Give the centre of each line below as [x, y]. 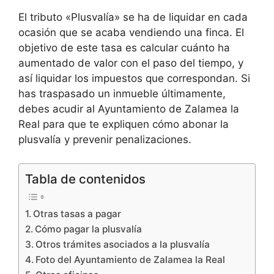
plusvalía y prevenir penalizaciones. [105, 139]
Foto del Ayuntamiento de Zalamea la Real [131, 259]
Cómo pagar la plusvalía [89, 229]
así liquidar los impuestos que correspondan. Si [134, 78]
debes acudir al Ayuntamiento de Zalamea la [129, 109]
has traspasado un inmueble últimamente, [122, 94]
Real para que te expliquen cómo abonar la [124, 124]
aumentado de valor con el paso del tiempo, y [131, 63]
